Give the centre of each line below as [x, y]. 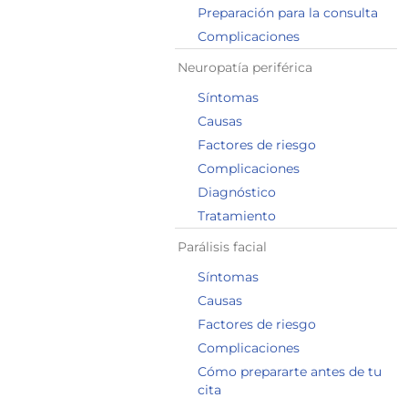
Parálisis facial [222, 247]
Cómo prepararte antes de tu [290, 372]
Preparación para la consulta [288, 13]
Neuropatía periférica [245, 67]
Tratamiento [237, 216]
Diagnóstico [237, 192]
